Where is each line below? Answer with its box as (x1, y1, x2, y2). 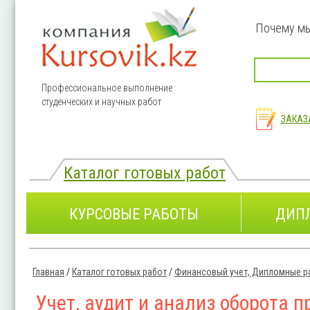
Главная (33, 266, 64, 277)
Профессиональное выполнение (42, 82, 173, 93)
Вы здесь (22, 275, 86, 295)
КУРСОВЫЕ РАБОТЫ (69, 205, 199, 223)
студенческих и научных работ (42, 96, 162, 107)
